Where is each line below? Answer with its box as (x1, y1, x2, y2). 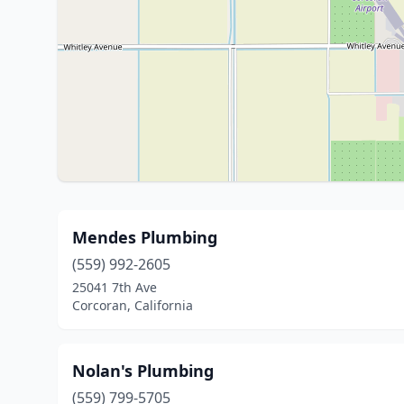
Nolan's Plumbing (72, 360, 214, 381)
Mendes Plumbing (72, 226, 217, 248)
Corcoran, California (72, 297, 193, 314)
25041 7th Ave (72, 279, 157, 296)
